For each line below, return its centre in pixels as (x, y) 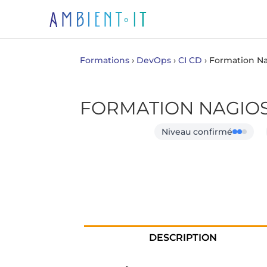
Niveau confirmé (197, 131)
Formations (105, 60)
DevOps (154, 60)
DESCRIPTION (183, 238)
